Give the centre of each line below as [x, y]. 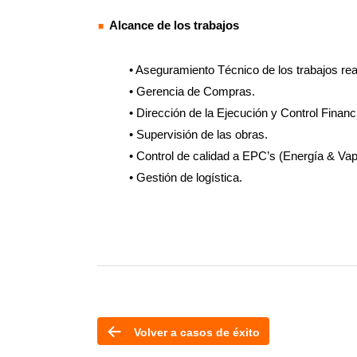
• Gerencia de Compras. [192, 91]
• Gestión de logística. [186, 177]
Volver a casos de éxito [195, 332]
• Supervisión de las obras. [198, 134]
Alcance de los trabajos [176, 25]
